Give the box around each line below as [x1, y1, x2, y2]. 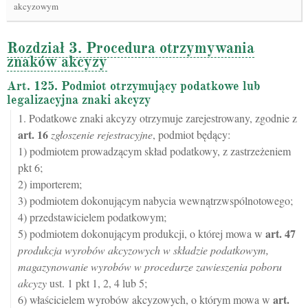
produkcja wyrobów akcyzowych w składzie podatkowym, [18, 243, 269, 257]
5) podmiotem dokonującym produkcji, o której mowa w [18, 226, 265, 241]
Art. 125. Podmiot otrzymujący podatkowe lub [7, 78, 261, 93]
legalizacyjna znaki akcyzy [7, 92, 151, 107]
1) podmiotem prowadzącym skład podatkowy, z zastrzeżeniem [18, 144, 291, 158]
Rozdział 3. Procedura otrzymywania [7, 38, 254, 57]
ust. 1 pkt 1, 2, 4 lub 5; [47, 276, 147, 290]
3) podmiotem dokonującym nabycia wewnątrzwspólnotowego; [18, 193, 293, 208]
